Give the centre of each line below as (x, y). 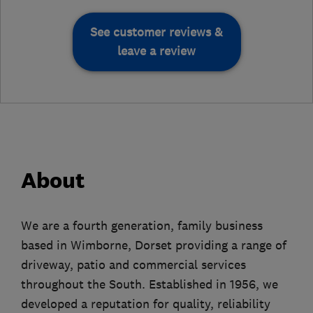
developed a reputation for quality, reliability (146, 304)
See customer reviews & (156, 32)
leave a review (156, 51)
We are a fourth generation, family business (142, 225)
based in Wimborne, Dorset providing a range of (154, 245)
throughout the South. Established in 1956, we (150, 284)
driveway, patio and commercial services (133, 264)
